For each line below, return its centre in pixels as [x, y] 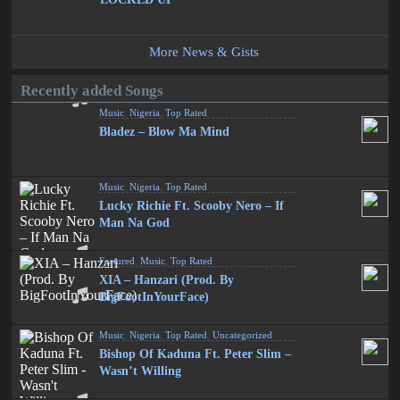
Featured [117, 261]
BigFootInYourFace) [154, 297]
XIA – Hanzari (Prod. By [167, 280]
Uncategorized [243, 335]
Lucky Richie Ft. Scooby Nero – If [192, 206]
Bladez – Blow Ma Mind [165, 132]
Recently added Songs [92, 91]
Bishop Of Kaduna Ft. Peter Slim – [196, 354]
